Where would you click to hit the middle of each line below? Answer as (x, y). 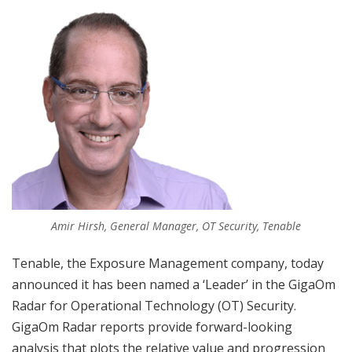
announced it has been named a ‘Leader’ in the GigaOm (174, 285)
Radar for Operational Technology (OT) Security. (154, 306)
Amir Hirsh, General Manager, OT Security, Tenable (176, 226)
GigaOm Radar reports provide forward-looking (152, 327)
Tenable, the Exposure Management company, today (168, 264)
